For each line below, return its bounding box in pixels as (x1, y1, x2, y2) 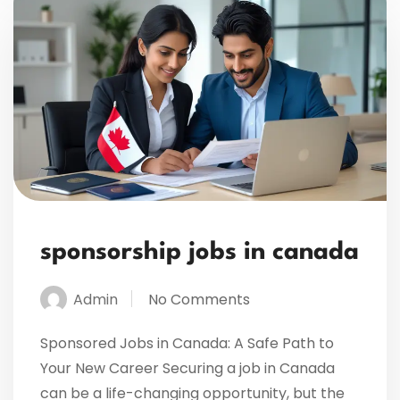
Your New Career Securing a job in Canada (40, 357, 335, 379)
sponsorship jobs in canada (40, 239, 359, 265)
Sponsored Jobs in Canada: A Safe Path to (40, 332, 334, 354)
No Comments (148, 288, 250, 310)
